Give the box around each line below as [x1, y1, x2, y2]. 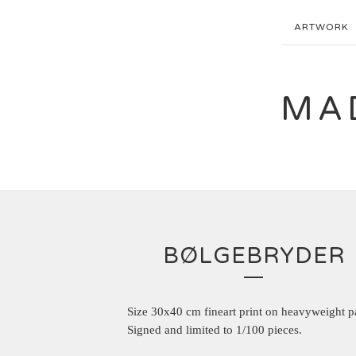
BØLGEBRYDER [162, 242, 345, 269]
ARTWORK [294, 21, 349, 33]
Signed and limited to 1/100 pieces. [127, 323, 302, 336]
